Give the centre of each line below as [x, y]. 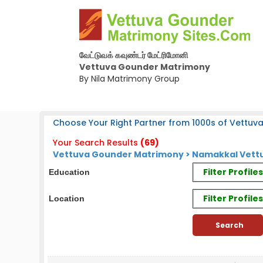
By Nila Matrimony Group [129, 79]
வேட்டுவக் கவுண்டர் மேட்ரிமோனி [133, 55]
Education [70, 172]
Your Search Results [96, 143]
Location [67, 198]
